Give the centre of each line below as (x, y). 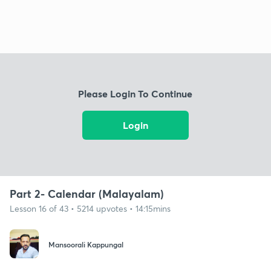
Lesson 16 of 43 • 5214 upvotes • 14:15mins (90, 208)
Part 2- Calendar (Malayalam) (87, 193)
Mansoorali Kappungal (86, 245)
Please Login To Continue (135, 94)
